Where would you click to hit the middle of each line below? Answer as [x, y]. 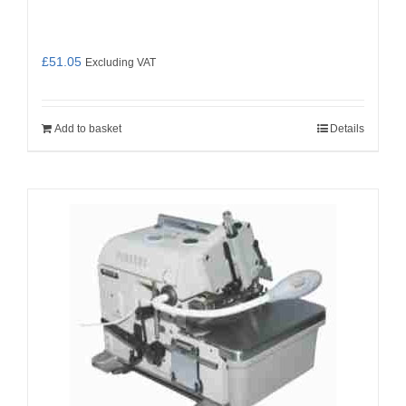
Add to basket [88, 128]
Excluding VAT [121, 62]
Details [347, 128]
